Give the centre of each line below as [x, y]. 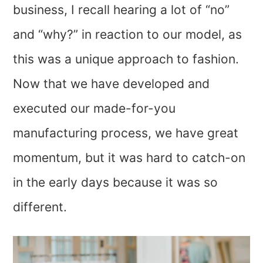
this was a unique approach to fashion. [126, 59]
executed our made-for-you [95, 109]
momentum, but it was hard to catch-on [129, 158]
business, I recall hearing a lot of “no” [122, 10]
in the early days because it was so [116, 183]
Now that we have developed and [112, 84]
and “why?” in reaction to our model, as [128, 35]
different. [40, 207]
